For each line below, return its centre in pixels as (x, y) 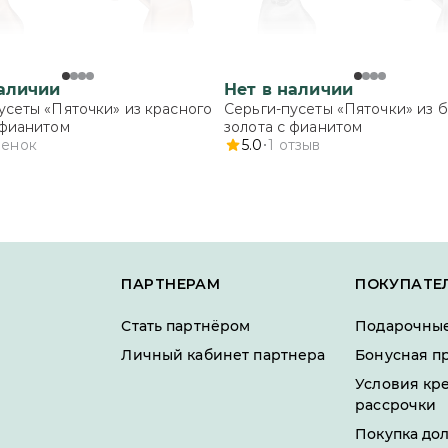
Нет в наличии (288, 89)
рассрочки (396, 405)
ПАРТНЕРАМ (171, 284)
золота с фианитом (293, 127)
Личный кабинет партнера (223, 355)
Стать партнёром (186, 326)
